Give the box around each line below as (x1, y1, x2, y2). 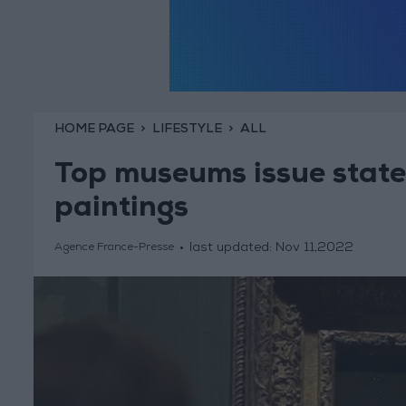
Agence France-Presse (53, 243, 174, 255)
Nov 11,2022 (275, 242, 353, 256)
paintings (53, 196, 188, 226)
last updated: (188, 242, 275, 256)
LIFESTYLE (151, 122, 222, 136)
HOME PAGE (53, 122, 134, 136)
